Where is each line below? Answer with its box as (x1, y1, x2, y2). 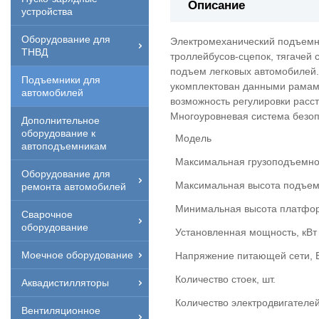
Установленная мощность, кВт (175, 226, 317, 239)
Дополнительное (21, 114, 100, 126)
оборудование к (21, 127, 95, 139)
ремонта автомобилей (21, 180, 126, 192)
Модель (175, 132, 211, 145)
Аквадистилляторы (21, 276, 109, 288)
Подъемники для (21, 73, 100, 85)
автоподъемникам (21, 140, 107, 152)
